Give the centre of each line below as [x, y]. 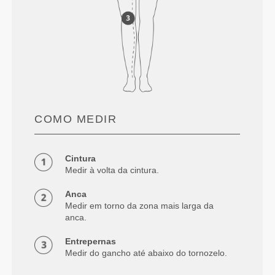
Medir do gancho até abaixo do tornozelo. [146, 253]
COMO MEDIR [76, 119]
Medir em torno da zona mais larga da [140, 205]
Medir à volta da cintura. [112, 170]
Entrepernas [91, 241]
